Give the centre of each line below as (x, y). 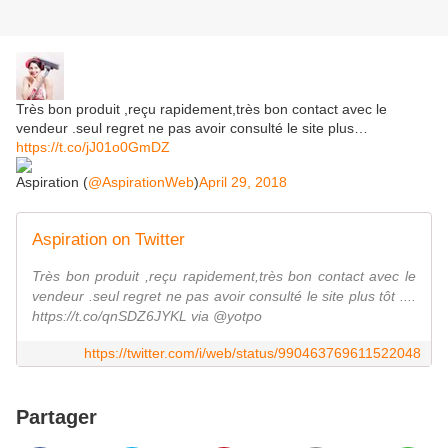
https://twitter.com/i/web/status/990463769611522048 (252, 353)
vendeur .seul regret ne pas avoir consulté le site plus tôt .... (224, 296)
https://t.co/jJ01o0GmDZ (93, 147)
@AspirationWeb (141, 182)
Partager (56, 417)
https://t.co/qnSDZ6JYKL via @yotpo (147, 316)
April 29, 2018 (243, 182)
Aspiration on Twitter (108, 240)
